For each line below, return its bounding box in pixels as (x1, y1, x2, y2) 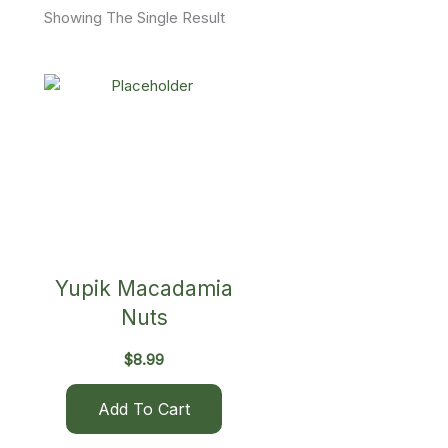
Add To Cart (98, 398, 190, 419)
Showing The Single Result (44, 7, 225, 27)
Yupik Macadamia (55, 276, 233, 302)
